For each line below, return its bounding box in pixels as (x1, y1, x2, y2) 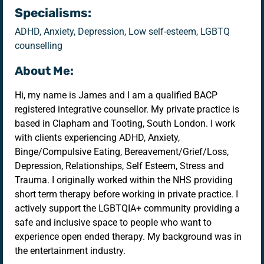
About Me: (15, 63, 74, 78)
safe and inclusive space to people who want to (15, 216, 212, 228)
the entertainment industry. (15, 245, 126, 256)
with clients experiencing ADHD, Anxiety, (15, 131, 180, 143)
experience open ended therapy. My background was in (15, 230, 242, 242)
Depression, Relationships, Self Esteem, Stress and (15, 160, 224, 171)
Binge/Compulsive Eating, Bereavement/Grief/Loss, (15, 146, 229, 157)
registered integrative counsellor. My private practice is (15, 103, 239, 115)
